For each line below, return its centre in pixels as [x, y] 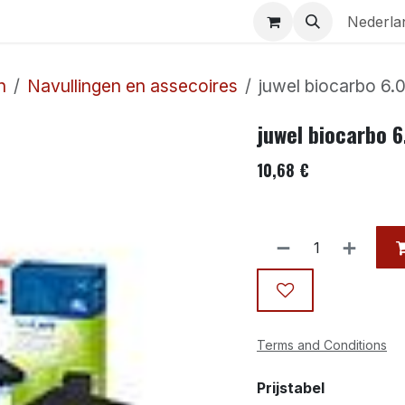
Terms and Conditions [322, 344]
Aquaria [50, 21]
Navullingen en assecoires [132, 85]
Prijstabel [291, 387]
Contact [149, 21]
